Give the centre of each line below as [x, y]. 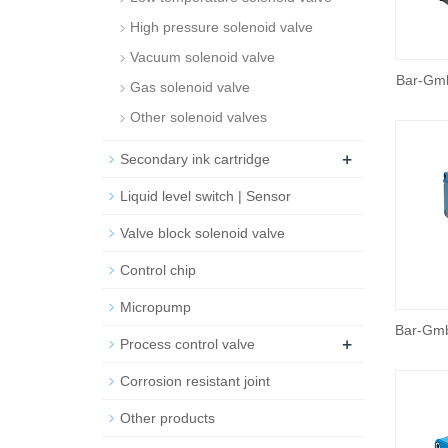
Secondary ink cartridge [195, 159]
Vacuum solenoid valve [202, 57]
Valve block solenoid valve [202, 233]
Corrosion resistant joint [195, 381]
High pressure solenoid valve [221, 27]
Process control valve [187, 344]
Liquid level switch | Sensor [205, 196]
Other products [167, 418]
